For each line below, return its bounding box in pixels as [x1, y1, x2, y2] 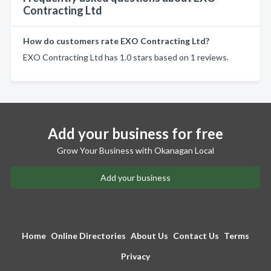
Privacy [121, 250, 150, 261]
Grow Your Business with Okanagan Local [57, 145, 214, 155]
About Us [131, 230, 168, 241]
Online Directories [51, 230, 126, 241]
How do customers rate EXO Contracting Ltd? [23, 35, 209, 46]
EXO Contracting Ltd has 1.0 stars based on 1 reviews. [23, 51, 229, 62]
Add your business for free [48, 124, 223, 142]
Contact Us [173, 230, 219, 241]
